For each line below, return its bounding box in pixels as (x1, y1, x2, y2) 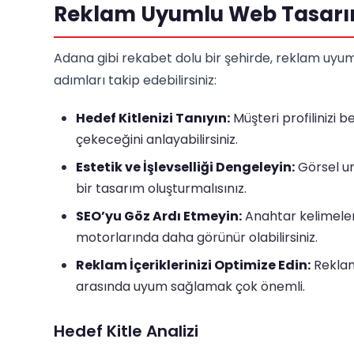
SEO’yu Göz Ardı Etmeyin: (76, 207, 242, 225)
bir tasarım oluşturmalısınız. (76, 179, 247, 198)
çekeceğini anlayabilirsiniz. (76, 130, 238, 149)
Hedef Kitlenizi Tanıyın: (76, 109, 230, 127)
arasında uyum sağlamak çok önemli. (76, 277, 305, 296)
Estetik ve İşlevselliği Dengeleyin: (76, 158, 295, 176)
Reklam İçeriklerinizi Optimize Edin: (76, 256, 311, 274)
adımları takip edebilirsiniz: (54, 71, 217, 89)
